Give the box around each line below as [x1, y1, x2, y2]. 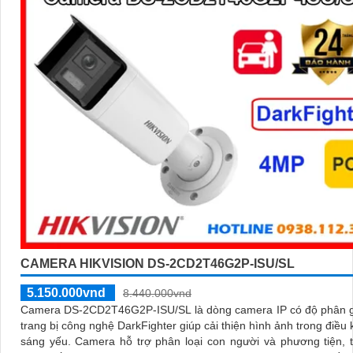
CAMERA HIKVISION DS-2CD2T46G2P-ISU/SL [20, 256, 295, 270]
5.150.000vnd [27, 285, 106, 299]
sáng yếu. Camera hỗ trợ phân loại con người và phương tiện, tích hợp [20, 334, 75, 347]
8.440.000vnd [123, 286, 191, 299]
